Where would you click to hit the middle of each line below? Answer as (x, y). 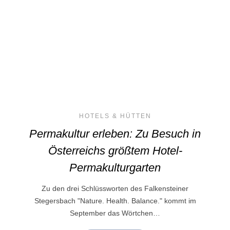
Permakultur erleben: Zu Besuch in (115, 134)
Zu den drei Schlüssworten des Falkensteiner (115, 189)
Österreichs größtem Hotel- (115, 151)
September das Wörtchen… (115, 213)
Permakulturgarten (115, 168)
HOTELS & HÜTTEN (115, 116)
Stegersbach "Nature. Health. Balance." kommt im (115, 201)
